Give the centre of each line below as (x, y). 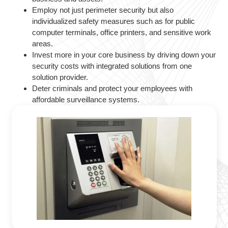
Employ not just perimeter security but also (103, 10)
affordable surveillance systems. (85, 100)
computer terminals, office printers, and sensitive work (121, 33)
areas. (42, 44)
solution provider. (60, 77)
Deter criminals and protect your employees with (112, 89)
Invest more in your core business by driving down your (124, 55)
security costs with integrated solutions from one (112, 66)
